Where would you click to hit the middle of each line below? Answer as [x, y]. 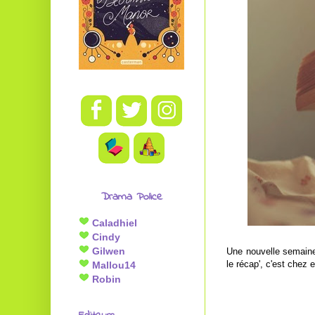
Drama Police [131, 197]
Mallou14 [112, 265]
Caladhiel [113, 223]
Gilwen [107, 251]
